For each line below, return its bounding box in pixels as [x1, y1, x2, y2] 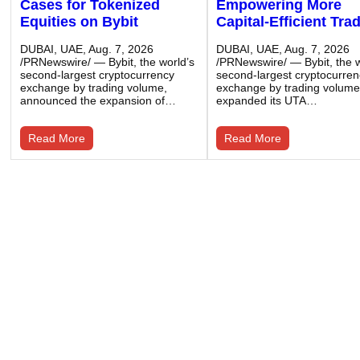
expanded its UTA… [216, 94, 318, 108]
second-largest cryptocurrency [19, 68, 174, 82]
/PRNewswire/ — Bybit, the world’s [19, 55, 194, 69]
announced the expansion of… [19, 94, 176, 108]
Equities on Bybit [19, 14, 138, 31]
